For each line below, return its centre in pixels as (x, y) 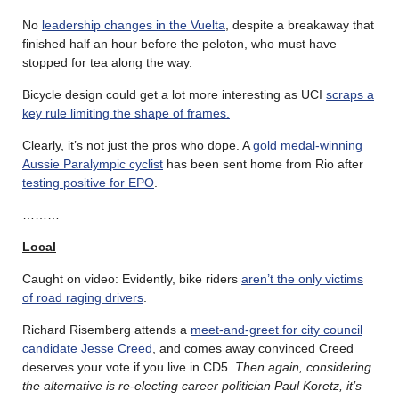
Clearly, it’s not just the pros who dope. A (138, 145)
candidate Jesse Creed (87, 348)
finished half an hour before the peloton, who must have (179, 43)
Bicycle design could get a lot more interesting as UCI (174, 94)
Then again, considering (303, 366)
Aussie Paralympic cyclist (93, 163)
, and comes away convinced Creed (253, 348)
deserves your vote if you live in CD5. (129, 366)
